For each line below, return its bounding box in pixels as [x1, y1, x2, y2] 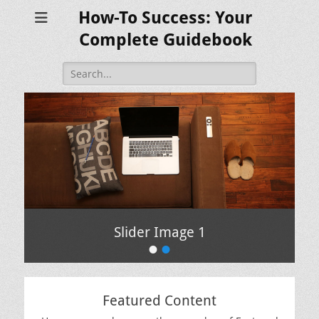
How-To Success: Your [78, 8, 252, 28]
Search [62, 62, 95, 75]
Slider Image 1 [113, 223, 206, 241]
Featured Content [103, 291, 216, 309]
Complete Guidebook [78, 30, 252, 50]
